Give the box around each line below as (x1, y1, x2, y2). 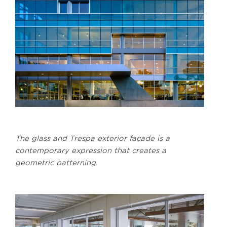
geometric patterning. (15, 158, 98, 167)
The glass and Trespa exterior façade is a (15, 134, 170, 142)
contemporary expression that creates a (15, 146, 166, 155)
